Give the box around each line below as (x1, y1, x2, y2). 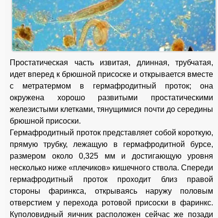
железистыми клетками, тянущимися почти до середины (10, 105, 213, 113)
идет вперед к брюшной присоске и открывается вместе (10, 70, 213, 78)
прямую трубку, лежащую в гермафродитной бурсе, (10, 140, 213, 148)
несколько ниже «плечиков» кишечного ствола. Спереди (10, 163, 213, 172)
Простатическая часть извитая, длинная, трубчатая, (10, 58, 213, 67)
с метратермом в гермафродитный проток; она (10, 81, 213, 90)
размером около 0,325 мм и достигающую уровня (10, 151, 213, 160)
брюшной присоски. (10, 116, 81, 125)
